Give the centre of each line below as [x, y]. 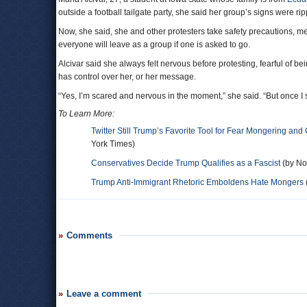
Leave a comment [104, 294]
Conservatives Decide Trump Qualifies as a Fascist [186, 163]
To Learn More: [86, 114]
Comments [89, 235]
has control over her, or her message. [127, 77]
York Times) [113, 144]
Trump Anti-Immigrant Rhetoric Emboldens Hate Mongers [197, 182]
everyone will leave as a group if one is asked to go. [154, 45]
